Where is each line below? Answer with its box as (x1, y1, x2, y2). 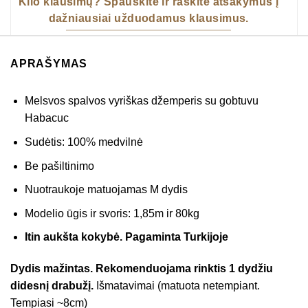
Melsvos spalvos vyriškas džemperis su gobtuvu (24, 95, 258, 107)
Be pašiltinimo (24, 159, 94, 172)
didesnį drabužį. (10, 280, 96, 292)
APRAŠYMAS (10, 58, 88, 70)
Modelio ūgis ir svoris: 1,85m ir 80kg (24, 207, 199, 219)
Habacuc (24, 112, 69, 124)
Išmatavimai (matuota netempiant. (96, 280, 260, 292)
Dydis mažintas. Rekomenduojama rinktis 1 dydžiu (10, 263, 273, 275)
